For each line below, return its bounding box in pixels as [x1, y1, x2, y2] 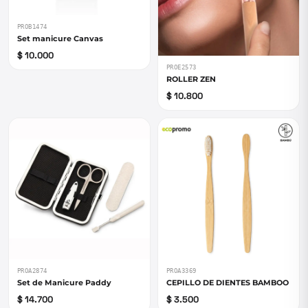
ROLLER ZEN [166, 74, 216, 84]
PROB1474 [17, 23, 47, 30]
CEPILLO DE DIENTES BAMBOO [166, 278, 289, 287]
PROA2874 [17, 267, 47, 274]
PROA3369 [166, 267, 197, 274]
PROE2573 [166, 64, 197, 71]
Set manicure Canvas [17, 34, 103, 43]
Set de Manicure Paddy [17, 278, 111, 287]
